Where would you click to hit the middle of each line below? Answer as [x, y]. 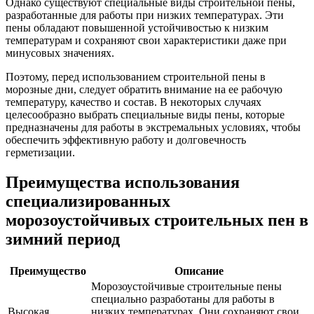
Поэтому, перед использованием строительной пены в [136, 77]
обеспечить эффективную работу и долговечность [126, 140]
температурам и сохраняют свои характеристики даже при [146, 41]
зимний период [63, 239]
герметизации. [40, 153]
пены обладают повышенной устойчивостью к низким [137, 28]
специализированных [88, 202]
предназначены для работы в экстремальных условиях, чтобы [153, 128]
